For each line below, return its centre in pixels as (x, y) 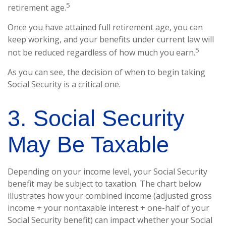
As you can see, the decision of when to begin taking (106, 72)
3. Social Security (96, 119)
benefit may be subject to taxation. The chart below (104, 184)
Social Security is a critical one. (64, 84)
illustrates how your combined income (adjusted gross (110, 196)
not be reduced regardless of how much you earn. (101, 53)
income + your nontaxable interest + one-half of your (108, 208)
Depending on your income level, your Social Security (107, 172)
